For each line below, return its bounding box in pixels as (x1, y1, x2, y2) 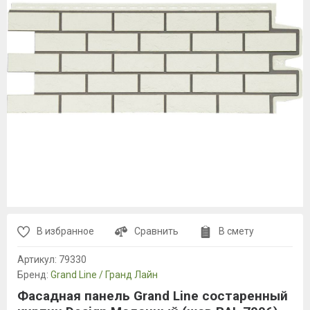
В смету (219, 226, 254, 237)
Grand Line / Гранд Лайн (51, 269, 158, 280)
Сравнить (134, 226, 179, 237)
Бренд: (17, 269, 51, 280)
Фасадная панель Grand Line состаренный (17, 288, 288, 304)
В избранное (37, 226, 94, 237)
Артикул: (17, 254, 59, 265)
